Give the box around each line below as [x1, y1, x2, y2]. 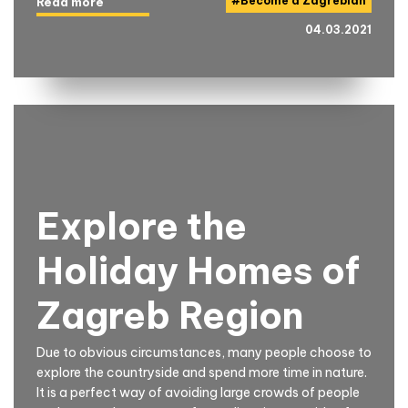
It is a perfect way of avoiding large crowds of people [36, 383, 360, 401]
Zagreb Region [36, 291, 303, 339]
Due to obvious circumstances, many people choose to [36, 343, 372, 361]
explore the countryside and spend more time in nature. [36, 363, 367, 381]
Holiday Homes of [36, 247, 360, 294]
